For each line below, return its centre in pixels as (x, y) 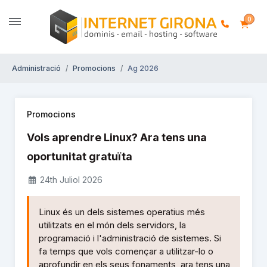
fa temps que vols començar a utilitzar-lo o (126, 252)
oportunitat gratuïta (80, 157)
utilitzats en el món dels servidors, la (112, 225)
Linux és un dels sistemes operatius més (122, 212)
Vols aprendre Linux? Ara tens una (117, 138)
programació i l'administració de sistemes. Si (130, 238)
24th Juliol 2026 (70, 180)
